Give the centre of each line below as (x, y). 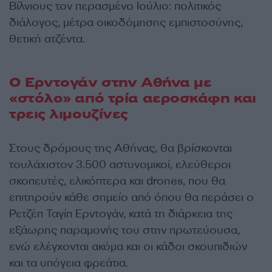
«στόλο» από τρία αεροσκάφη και (133, 99)
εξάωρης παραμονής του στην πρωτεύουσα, (124, 230)
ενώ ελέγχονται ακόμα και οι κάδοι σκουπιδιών (128, 247)
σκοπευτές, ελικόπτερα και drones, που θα (117, 181)
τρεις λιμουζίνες (69, 114)
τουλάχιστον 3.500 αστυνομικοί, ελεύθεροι (120, 165)
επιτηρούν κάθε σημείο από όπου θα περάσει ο (131, 198)
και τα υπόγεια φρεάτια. (69, 263)
